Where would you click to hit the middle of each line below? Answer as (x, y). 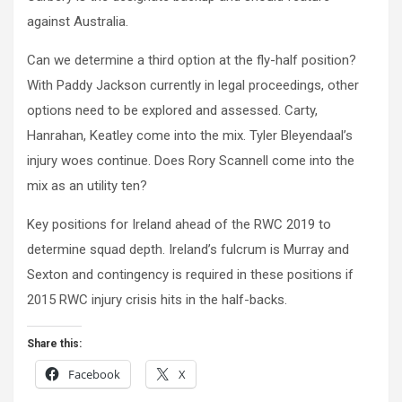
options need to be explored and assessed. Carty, (172, 111)
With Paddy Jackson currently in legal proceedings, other (193, 86)
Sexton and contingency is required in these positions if (190, 275)
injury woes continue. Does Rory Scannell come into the (191, 161)
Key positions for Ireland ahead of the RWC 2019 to (179, 225)
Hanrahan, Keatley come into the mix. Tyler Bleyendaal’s (190, 136)
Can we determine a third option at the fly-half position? (192, 61)
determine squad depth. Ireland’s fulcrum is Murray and (188, 250)
